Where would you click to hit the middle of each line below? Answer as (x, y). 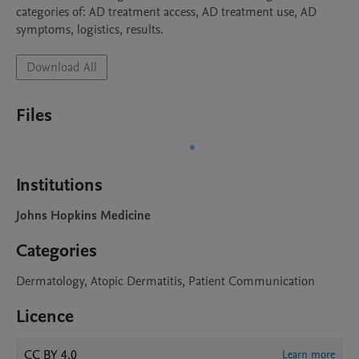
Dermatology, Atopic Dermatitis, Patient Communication (165, 281)
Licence (45, 317)
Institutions (59, 185)
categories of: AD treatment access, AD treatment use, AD (166, 12)
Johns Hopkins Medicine (83, 216)
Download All (62, 67)
